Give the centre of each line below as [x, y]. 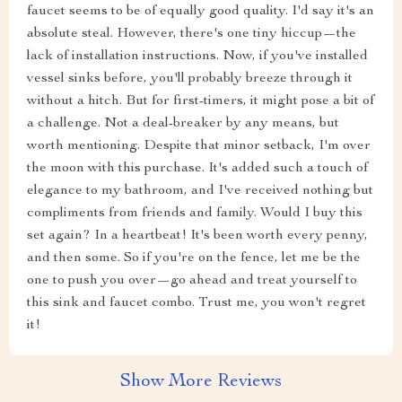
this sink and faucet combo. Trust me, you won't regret [197, 304]
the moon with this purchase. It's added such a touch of [197, 169]
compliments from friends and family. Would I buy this [195, 214]
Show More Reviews [201, 383]
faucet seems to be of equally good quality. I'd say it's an [201, 12]
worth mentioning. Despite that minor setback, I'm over [199, 147]
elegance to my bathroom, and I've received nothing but [200, 192]
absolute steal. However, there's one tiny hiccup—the [192, 35]
